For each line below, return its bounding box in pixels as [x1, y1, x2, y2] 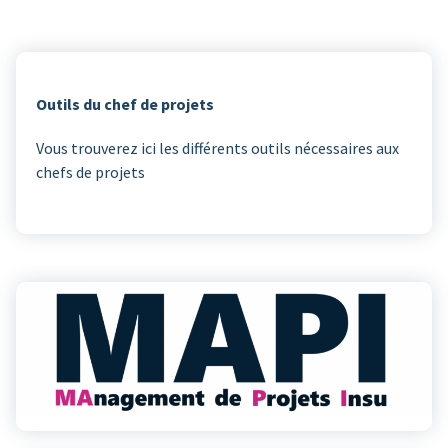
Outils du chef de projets [36, 94, 214, 114]
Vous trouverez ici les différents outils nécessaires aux [36, 138, 399, 158]
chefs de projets [36, 162, 145, 182]
